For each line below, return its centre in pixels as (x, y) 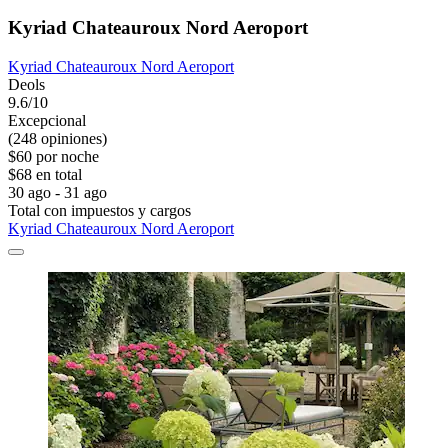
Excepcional (47, 120)
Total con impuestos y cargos (99, 210)
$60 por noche (53, 156)
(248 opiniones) (57, 138)
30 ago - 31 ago (57, 192)
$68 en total (45, 174)
